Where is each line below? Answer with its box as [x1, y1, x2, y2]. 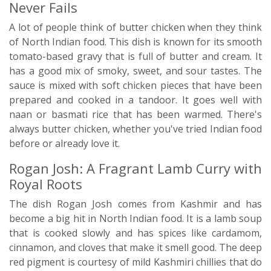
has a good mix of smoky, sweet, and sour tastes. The [9, 64, 262, 77]
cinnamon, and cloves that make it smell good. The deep [9, 241, 262, 254]
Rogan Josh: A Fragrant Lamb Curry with [9, 159, 262, 177]
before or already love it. [9, 137, 120, 150]
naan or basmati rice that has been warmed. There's [9, 108, 262, 121]
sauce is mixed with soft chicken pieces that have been [9, 79, 262, 92]
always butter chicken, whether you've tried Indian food [9, 122, 262, 135]
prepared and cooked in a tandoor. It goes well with [9, 93, 262, 106]
